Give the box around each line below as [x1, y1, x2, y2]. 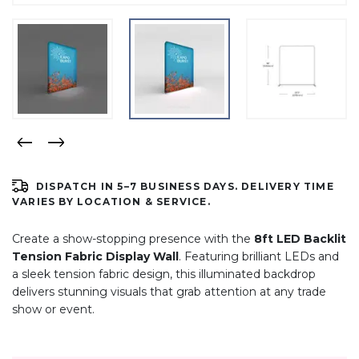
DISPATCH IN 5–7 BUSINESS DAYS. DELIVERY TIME [36, 179, 334, 192]
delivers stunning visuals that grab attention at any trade [12, 284, 326, 299]
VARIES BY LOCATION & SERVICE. [12, 195, 211, 208]
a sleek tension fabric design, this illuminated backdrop [12, 266, 316, 281]
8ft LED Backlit [254, 231, 346, 246]
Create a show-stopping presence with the [12, 231, 254, 246]
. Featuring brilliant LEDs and [179, 248, 339, 264]
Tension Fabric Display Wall [12, 248, 179, 264]
